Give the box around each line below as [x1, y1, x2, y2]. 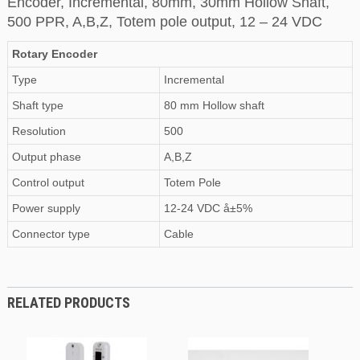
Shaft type [11, 99, 63, 112]
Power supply [11, 202, 80, 215]
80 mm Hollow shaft [163, 99, 264, 112]
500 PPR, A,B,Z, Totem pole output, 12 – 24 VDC [6, 14, 322, 31]
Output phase [11, 150, 81, 164]
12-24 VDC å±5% [163, 202, 252, 215]
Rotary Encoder [11, 47, 97, 61]
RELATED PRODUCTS [6, 294, 130, 312]
